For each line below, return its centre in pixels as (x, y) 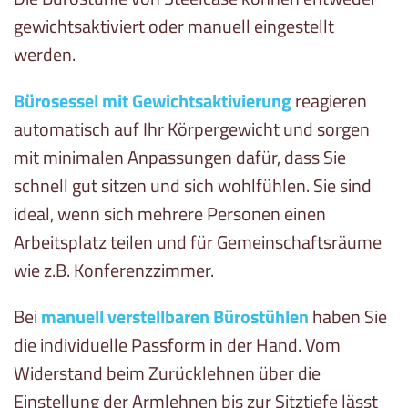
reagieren (329, 101)
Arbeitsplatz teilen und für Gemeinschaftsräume (198, 242)
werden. (45, 55)
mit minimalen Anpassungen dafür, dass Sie (180, 158)
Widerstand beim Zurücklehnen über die (167, 373)
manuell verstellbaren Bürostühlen (175, 317)
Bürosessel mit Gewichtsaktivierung (153, 101)
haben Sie (348, 317)
